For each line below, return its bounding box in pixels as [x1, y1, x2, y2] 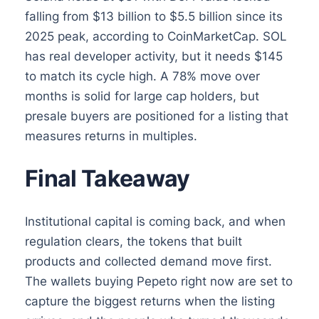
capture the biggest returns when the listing [24, 293, 275, 308]
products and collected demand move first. [24, 253, 272, 268]
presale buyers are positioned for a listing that [24, 108, 288, 123]
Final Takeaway [24, 164, 190, 192]
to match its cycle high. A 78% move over [24, 68, 260, 83]
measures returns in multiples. [24, 128, 197, 143]
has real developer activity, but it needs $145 [24, 48, 283, 63]
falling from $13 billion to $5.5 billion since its [24, 9, 283, 23]
